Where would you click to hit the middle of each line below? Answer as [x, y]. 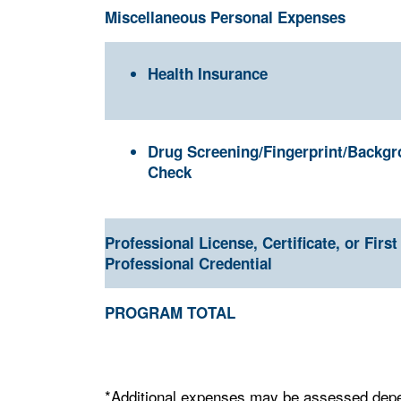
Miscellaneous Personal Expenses [225, 17]
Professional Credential [188, 263]
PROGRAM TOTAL [170, 312]
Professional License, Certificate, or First [251, 243]
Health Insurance [208, 73]
